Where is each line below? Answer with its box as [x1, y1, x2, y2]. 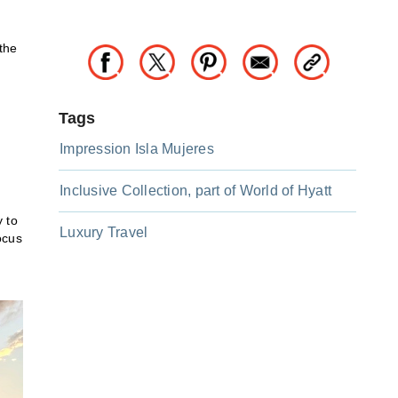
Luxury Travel [60, 225, 148, 241]
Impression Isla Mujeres [60, 141, 214, 157]
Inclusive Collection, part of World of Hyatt [60, 183, 331, 199]
